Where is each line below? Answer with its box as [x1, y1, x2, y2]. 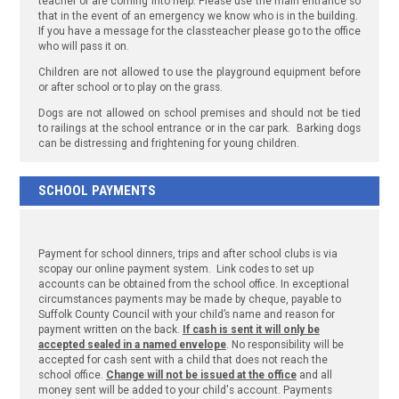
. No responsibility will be [225, 338, 344, 351]
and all [296, 368, 332, 381]
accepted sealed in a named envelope [37, 338, 226, 351]
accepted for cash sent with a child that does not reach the [37, 353, 328, 366]
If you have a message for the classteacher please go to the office [37, 24, 362, 37]
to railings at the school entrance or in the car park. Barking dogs [37, 121, 362, 134]
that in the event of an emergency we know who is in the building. [37, 9, 362, 22]
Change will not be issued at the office [105, 368, 297, 381]
